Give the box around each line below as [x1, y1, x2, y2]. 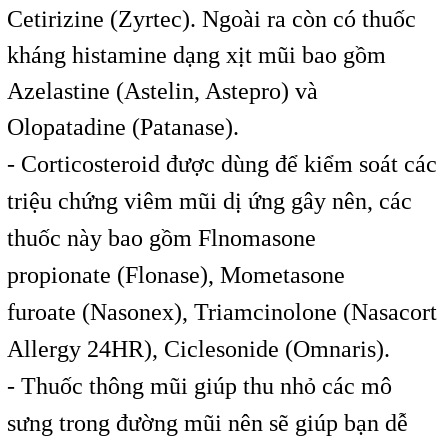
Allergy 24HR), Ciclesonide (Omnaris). [6, 335, 390, 362]
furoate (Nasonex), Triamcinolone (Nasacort [6, 298, 437, 325]
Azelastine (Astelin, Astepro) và [6, 77, 318, 104]
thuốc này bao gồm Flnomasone [6, 224, 316, 251]
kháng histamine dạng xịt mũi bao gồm [6, 41, 386, 68]
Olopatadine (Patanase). [6, 113, 239, 140]
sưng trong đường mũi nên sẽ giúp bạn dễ [6, 409, 408, 436]
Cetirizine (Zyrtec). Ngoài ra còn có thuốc [6, 5, 416, 32]
